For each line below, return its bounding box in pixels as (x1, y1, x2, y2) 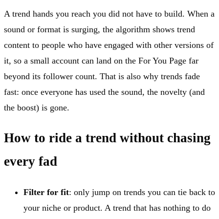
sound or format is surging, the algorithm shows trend (4, 24, 195, 34)
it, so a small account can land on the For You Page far (4, 55, 198, 66)
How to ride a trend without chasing (4, 131, 211, 146)
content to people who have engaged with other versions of (4, 40, 214, 50)
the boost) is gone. (4, 102, 69, 112)
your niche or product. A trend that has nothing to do (23, 202, 211, 213)
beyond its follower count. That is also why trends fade (4, 71, 200, 81)
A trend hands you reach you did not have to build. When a (4, 8, 215, 19)
